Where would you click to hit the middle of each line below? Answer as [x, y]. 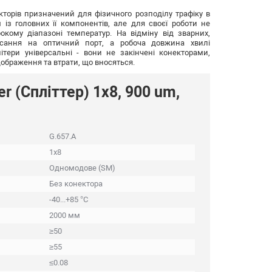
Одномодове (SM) [82, 168]
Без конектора [76, 183]
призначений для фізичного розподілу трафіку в [116, 13]
